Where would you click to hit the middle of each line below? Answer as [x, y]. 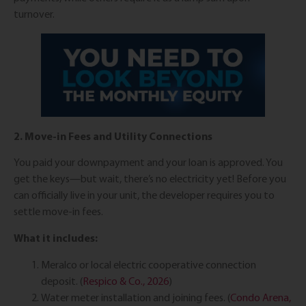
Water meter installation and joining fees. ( [136, 297]
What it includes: [56, 238]
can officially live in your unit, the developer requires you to [144, 195]
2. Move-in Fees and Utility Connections [113, 136]
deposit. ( [62, 281]
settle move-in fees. [59, 211]
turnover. [34, 14]
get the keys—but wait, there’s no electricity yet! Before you [150, 178]
